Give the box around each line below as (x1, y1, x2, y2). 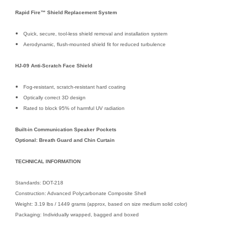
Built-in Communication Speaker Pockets (15, 126, 117, 132)
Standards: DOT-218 (15, 179, 63, 185)
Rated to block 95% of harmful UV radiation (23, 105, 125, 111)
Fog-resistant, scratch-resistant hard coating (23, 84, 126, 90)
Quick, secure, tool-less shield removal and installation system (23, 30, 168, 36)
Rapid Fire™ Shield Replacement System (15, 9, 117, 15)
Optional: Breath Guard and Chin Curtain (15, 137, 115, 143)
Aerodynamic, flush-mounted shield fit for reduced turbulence (23, 41, 166, 47)
